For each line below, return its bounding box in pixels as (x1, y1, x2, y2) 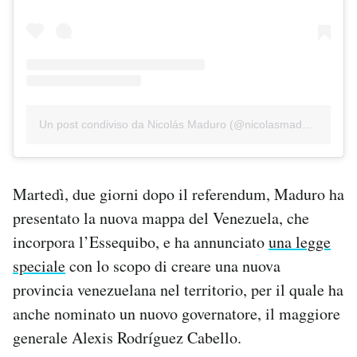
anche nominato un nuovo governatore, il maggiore (13, 302, 340, 324)
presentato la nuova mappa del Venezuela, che (13, 206, 309, 229)
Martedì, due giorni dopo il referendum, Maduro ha (13, 182, 344, 205)
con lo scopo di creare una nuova (65, 254, 280, 277)
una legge (269, 230, 331, 253)
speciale (13, 254, 65, 277)
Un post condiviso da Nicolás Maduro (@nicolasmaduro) (302, 117, 313, 131)
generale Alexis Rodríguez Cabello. (13, 326, 241, 348)
